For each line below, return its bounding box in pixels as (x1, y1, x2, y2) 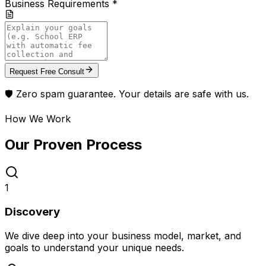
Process (86, 136, 142, 154)
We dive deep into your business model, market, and (5, 229, 241, 242)
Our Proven (5, 136, 86, 154)
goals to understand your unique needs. (5, 241, 184, 254)
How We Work (5, 112, 71, 125)
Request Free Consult (9, 66, 84, 76)
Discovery (5, 205, 60, 219)
